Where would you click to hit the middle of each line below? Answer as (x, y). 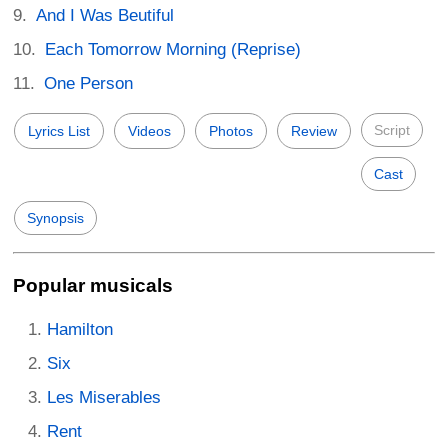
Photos (231, 131)
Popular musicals (93, 285)
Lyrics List (59, 131)
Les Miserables (104, 397)
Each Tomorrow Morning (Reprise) (173, 50)
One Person (89, 84)
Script (392, 130)
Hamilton (80, 329)
